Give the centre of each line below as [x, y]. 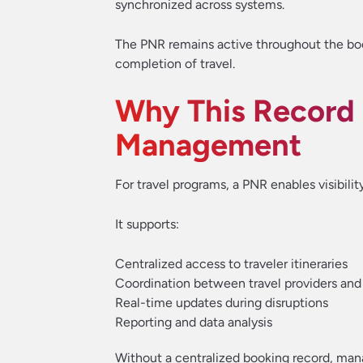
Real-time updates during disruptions [222, 303]
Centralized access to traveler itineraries [231, 264]
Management [208, 145]
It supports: [147, 224]
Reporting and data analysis [194, 322]
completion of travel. [175, 64]
